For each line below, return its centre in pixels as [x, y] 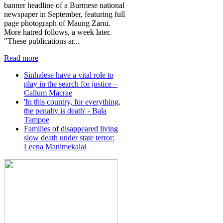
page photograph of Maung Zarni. [57, 23]
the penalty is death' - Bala [65, 111]
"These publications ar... [42, 41]
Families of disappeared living [71, 128]
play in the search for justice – [71, 84]
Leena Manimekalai [55, 146]
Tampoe [37, 119]
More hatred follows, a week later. [57, 32]
